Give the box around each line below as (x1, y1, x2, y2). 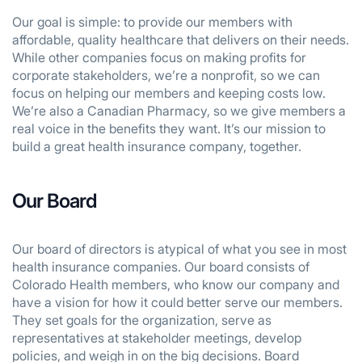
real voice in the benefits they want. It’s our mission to (12, 120, 326, 137)
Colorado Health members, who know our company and (12, 276, 339, 293)
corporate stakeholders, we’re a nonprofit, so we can (12, 67, 320, 83)
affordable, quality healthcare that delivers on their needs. (12, 32, 349, 48)
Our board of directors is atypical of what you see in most (12, 241, 347, 257)
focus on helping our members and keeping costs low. (12, 85, 326, 101)
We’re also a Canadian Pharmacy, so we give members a (12, 103, 346, 119)
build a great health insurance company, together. (12, 138, 301, 154)
